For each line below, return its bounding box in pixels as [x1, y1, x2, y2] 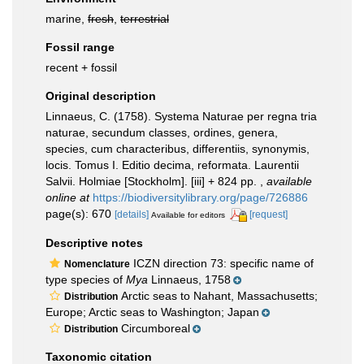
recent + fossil [45, 61, 117, 74]
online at [45, 191, 89, 204]
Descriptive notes [45, 236, 143, 249]
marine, [45, 12, 88, 25]
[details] [115, 209, 149, 220]
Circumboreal [118, 321, 190, 335]
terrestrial [120, 12, 169, 25]
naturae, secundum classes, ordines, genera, [45, 126, 278, 139]
